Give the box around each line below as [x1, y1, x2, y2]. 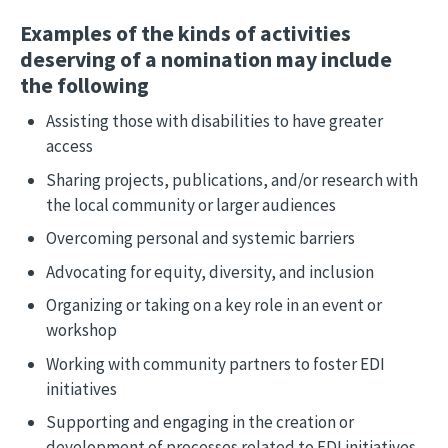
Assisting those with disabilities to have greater [45, 110, 383, 133]
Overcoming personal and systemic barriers [45, 227, 355, 250]
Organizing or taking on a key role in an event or [45, 294, 382, 317]
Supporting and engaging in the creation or [45, 411, 354, 434]
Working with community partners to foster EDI [45, 352, 385, 375]
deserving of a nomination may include [20, 46, 392, 74]
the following [20, 72, 149, 100]
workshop [45, 319, 117, 342]
